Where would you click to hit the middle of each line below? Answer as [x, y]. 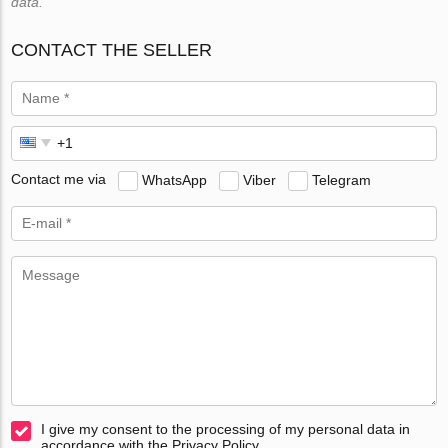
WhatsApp [175, 179]
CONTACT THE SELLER [112, 49]
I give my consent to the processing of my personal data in [226, 428]
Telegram [342, 179]
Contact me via [59, 179]
